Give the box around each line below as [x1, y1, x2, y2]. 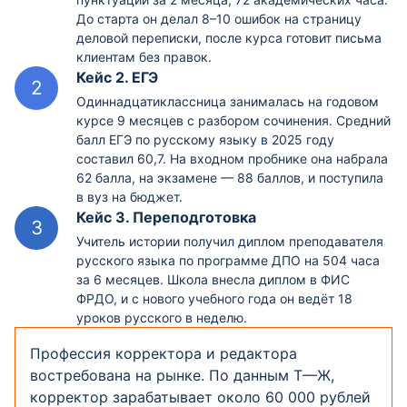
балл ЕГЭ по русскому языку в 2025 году [76, 132, 334, 147]
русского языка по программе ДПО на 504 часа [76, 253, 380, 268]
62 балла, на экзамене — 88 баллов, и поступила [76, 170, 383, 185]
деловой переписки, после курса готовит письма [76, 30, 382, 45]
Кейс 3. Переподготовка [76, 208, 256, 226]
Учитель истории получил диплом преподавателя [76, 233, 383, 249]
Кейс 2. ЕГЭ [76, 68, 158, 86]
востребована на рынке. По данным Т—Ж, [30, 366, 334, 384]
